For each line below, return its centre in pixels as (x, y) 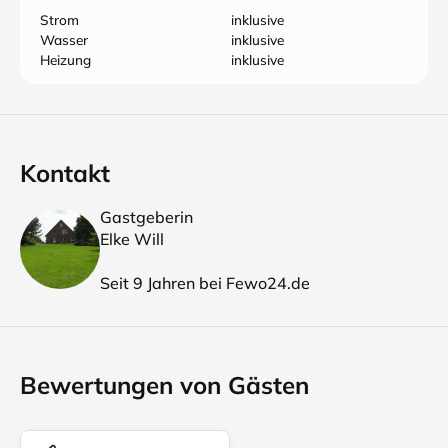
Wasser (64, 39)
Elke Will (132, 239)
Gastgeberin (146, 217)
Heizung (65, 59)
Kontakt (65, 173)
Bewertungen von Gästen (164, 385)
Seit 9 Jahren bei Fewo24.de (205, 283)
